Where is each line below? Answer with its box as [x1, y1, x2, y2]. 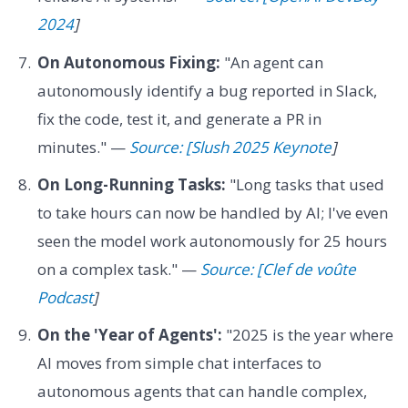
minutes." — [36, 136, 129, 158]
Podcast [36, 287, 93, 309]
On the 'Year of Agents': [36, 324, 222, 346]
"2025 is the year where [221, 324, 393, 346]
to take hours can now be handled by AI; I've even [36, 202, 388, 224]
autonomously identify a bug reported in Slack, [36, 79, 377, 101]
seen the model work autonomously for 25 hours [36, 230, 387, 252]
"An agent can [219, 51, 323, 73]
